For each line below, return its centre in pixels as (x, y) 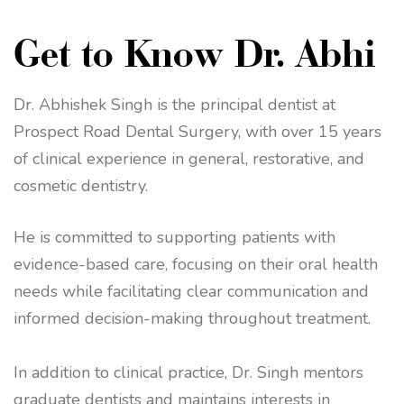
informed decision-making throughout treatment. (192, 319)
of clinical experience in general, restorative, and (189, 159)
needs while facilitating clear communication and (191, 292)
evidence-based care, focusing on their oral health (196, 265)
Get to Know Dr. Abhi (195, 53)
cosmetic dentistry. (81, 186)
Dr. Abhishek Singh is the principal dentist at (174, 105)
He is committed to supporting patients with (174, 238)
